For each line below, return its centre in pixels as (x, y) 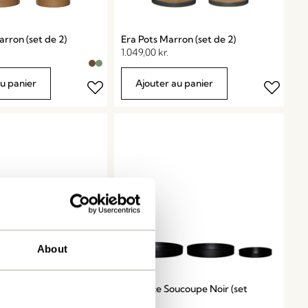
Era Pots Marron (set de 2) (179, 40)
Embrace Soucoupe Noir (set (185, 289)
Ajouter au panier (175, 84)
